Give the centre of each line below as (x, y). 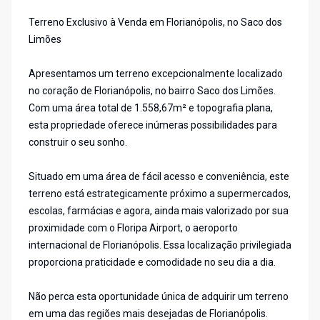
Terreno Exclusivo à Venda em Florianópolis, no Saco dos (155, 22)
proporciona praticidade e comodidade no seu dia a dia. (152, 262)
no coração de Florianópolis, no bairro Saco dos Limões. (152, 91)
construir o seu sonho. (78, 142)
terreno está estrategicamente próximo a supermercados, (160, 194)
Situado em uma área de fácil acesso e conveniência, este (159, 177)
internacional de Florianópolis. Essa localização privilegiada (160, 245)
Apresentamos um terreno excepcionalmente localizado (156, 74)
